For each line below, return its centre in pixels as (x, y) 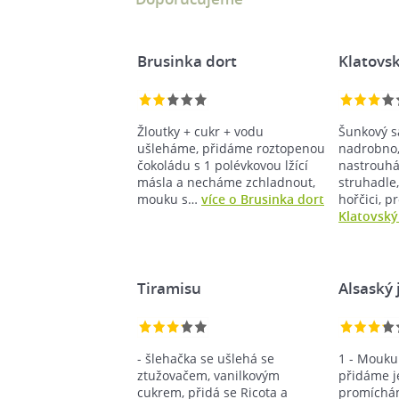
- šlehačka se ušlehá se (206, 358)
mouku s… (169, 199)
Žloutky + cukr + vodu (200, 131)
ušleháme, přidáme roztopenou (231, 148)
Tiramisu (169, 288)
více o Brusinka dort (263, 199)
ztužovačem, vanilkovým (208, 375)
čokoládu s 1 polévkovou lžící (223, 165)
